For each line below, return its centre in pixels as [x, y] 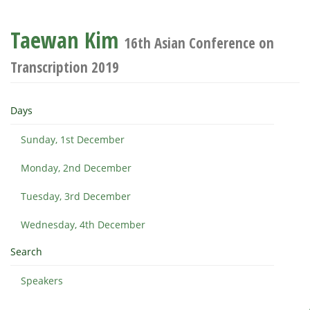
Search [26, 252]
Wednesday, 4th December [83, 225]
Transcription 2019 [65, 67]
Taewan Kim [67, 40]
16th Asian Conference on [199, 43]
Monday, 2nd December [76, 168]
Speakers [42, 281]
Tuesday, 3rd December [76, 196]
